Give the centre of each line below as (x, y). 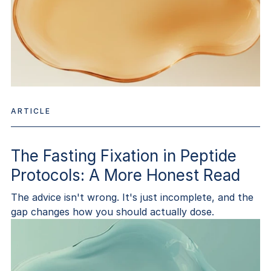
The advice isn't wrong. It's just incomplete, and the (132, 198)
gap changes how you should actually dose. (112, 212)
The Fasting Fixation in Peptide (123, 156)
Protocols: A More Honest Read (125, 175)
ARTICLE (31, 111)
